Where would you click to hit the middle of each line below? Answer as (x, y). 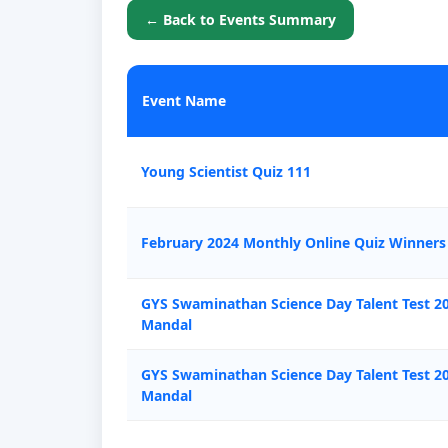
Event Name (184, 100)
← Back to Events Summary (240, 19)
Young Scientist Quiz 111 (226, 171)
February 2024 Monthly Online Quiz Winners (293, 242)
